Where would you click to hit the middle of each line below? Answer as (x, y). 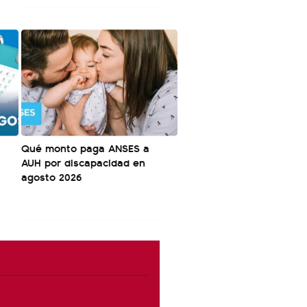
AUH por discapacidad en (83, 162)
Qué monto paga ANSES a (85, 148)
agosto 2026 (51, 176)
